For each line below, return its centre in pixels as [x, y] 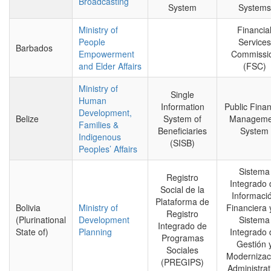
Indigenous [100, 137]
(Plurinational [41, 220]
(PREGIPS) [182, 262]
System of [182, 119]
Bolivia [28, 207]
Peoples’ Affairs [108, 149]
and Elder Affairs [110, 66]
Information [182, 106]
